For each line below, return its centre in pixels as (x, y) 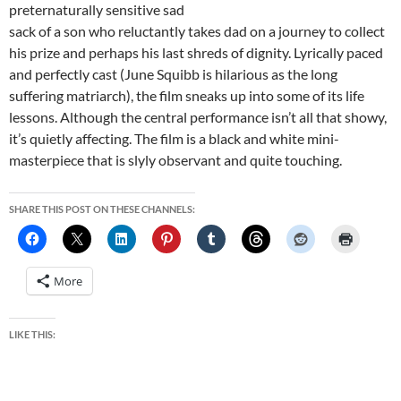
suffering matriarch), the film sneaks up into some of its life (187, 96)
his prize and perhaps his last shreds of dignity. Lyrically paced (196, 53)
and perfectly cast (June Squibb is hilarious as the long (173, 74)
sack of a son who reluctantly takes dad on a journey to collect (197, 31)
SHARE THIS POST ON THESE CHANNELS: (102, 209)
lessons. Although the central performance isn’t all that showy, (198, 117)
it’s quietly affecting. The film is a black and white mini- (174, 139)
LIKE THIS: (32, 335)
